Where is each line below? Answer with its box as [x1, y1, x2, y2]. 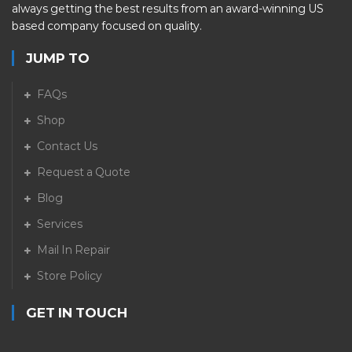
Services [37, 217, 82, 232]
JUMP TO [26, 50, 90, 67]
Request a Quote [37, 165, 130, 180]
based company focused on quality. [12, 19, 202, 34]
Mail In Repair [37, 243, 110, 258]
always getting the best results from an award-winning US [12, 2, 324, 16]
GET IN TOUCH [26, 305, 127, 321]
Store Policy [37, 269, 102, 284]
